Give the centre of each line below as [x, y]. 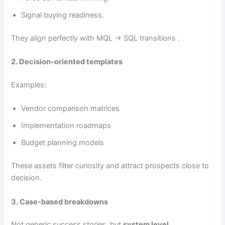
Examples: [29, 85]
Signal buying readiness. [63, 15]
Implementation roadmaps [66, 126]
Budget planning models [63, 143]
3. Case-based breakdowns [60, 202]
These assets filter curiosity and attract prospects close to [110, 166]
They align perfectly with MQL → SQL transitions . [96, 38]
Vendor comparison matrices [71, 109]
